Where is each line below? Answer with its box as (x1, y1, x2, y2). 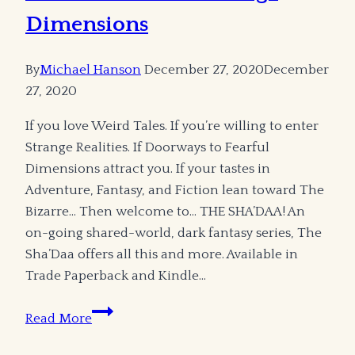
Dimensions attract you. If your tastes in (25, 162, 270, 177)
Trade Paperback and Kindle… (25, 269, 206, 284)
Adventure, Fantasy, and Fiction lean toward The (25, 183, 324, 198)
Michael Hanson (40, 63, 141, 78)
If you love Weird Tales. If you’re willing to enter (25, 119, 319, 134)
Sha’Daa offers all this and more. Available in (25, 247, 298, 262)
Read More (25, 311, 92, 326)
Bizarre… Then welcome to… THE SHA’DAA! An (25, 204, 305, 219)
